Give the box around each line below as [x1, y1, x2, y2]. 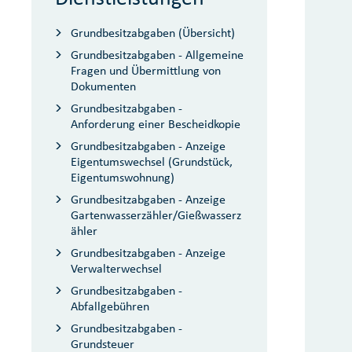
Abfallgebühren [71, 299, 149, 313]
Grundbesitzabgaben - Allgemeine [71, 47, 244, 62]
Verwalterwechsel [71, 261, 162, 276]
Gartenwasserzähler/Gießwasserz [71, 207, 241, 222]
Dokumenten [71, 79, 136, 93]
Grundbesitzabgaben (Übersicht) [71, 25, 235, 40]
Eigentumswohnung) [71, 170, 174, 185]
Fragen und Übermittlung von [71, 63, 221, 78]
